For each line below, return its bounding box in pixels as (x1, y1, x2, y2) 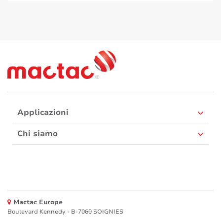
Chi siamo (17, 128, 58, 139)
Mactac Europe (13, 197, 63, 207)
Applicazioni (17, 107, 69, 118)
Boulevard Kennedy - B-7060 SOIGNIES (7, 207, 123, 216)
